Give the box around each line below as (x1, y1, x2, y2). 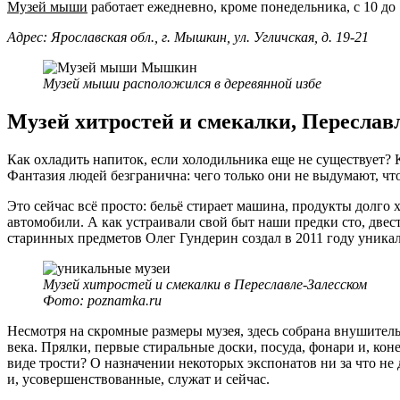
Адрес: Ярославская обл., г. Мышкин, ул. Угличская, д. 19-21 (7, 29, 369, 46)
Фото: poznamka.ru (43, 292, 162, 308)
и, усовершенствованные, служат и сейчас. (7, 371, 270, 387)
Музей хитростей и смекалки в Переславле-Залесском (43, 276, 367, 292)
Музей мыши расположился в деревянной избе (43, 76, 321, 92)
